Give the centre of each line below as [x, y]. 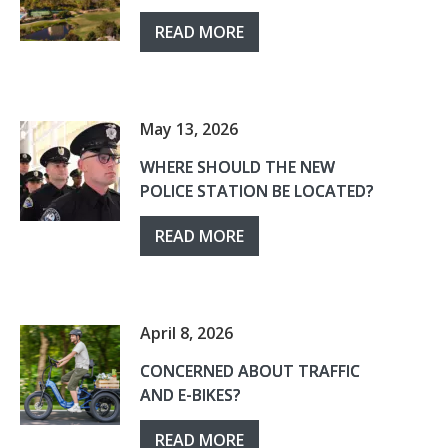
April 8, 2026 [186, 333]
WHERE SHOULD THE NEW [237, 167]
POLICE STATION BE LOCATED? [257, 191]
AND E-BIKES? [190, 395]
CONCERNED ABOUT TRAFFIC [250, 371]
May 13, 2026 [189, 129]
